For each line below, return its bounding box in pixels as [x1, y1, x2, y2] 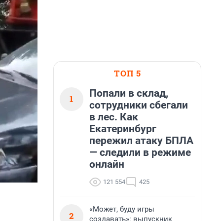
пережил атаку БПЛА [89, 135, 193, 147]
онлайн [89, 158, 124, 170]
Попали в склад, [89, 87, 168, 99]
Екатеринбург [89, 123, 156, 135]
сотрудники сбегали [89, 99, 188, 111]
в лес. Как [89, 111, 138, 123]
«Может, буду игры [89, 205, 154, 214]
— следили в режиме [89, 147, 191, 158]
